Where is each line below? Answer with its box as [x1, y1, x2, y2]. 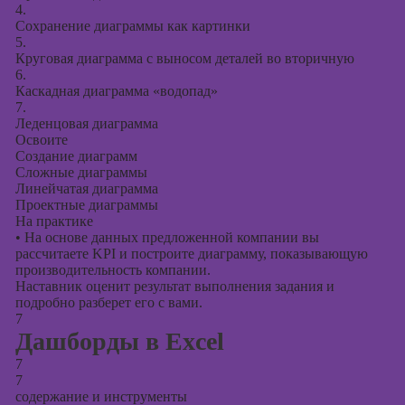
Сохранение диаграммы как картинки [14, 18, 250, 33]
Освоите [14, 132, 68, 147]
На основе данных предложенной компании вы [20, 230, 319, 245]
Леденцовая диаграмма [14, 116, 158, 131]
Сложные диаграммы [14, 165, 147, 180]
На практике [14, 213, 93, 229]
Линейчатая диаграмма [14, 181, 158, 196]
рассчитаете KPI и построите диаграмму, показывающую [14, 246, 368, 261]
